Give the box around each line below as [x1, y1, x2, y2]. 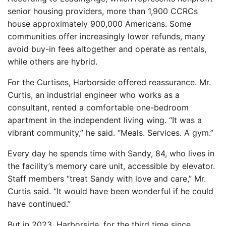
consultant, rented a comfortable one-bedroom [8, 102, 189, 112]
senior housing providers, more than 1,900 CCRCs [8, 6, 198, 16]
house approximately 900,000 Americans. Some [8, 19, 191, 29]
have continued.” [8, 199, 71, 209]
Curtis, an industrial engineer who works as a [8, 90, 180, 100]
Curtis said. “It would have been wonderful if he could [8, 186, 213, 196]
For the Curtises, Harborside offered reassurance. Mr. [8, 77, 211, 87]
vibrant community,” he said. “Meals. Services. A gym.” [8, 128, 213, 138]
